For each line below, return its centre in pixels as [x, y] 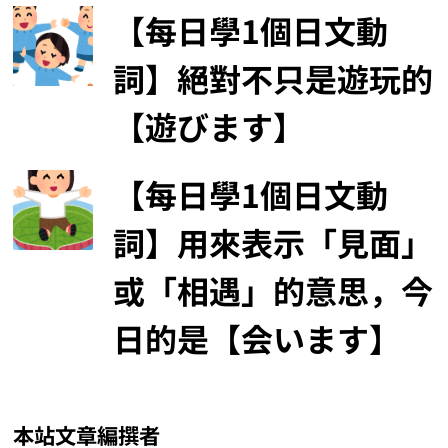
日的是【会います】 [257, 337]
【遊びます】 [209, 125]
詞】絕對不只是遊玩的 [273, 77]
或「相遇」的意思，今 [273, 289]
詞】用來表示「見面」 [273, 241]
